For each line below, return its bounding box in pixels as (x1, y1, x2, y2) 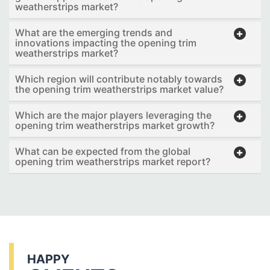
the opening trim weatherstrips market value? (15, 83, 224, 96)
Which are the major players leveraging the (15, 109, 212, 122)
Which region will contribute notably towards (15, 73, 222, 86)
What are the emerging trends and (15, 27, 172, 39)
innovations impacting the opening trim (15, 37, 196, 49)
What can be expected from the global (15, 145, 190, 158)
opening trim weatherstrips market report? (15, 155, 210, 168)
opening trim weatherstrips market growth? (15, 119, 215, 132)
